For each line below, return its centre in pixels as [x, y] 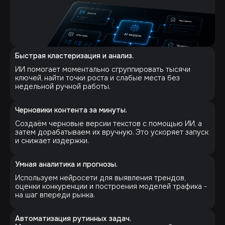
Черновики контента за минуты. [71, 110]
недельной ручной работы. [63, 86]
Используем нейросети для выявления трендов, [100, 178]
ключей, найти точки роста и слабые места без [97, 78]
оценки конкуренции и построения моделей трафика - [111, 186]
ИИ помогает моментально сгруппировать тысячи [103, 69]
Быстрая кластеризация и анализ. [74, 55]
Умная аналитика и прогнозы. [66, 164]
